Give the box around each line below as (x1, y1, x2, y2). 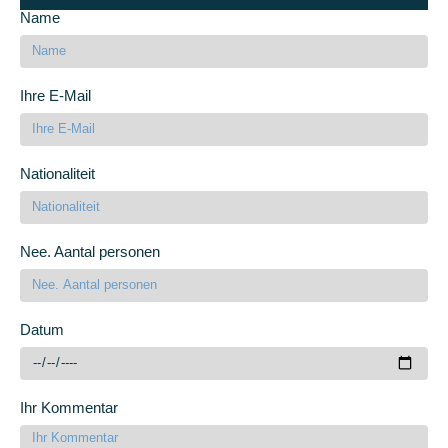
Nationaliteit (20, 164, 95, 182)
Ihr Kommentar (20, 398, 118, 416)
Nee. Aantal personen (20, 242, 160, 260)
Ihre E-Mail (20, 86, 91, 104)
